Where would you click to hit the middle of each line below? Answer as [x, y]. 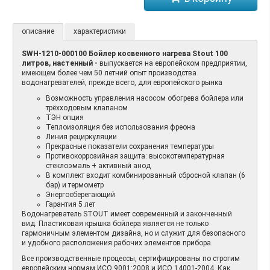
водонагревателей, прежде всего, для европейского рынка [122, 82]
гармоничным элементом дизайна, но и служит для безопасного [133, 233]
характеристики [100, 31]
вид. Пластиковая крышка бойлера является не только [115, 223]
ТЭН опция [65, 117]
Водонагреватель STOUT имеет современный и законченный [127, 214]
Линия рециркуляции [81, 137]
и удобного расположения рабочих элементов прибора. [117, 243]
